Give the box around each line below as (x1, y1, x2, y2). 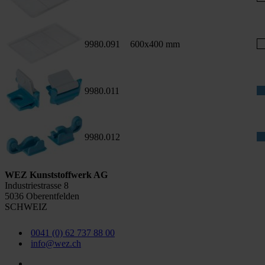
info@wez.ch (31, 238, 81, 249)
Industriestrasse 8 (5, 180, 69, 190)
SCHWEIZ (5, 202, 47, 212)
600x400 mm (130, 39, 180, 49)
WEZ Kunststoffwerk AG (5, 170, 108, 180)
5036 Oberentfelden (5, 191, 79, 201)
